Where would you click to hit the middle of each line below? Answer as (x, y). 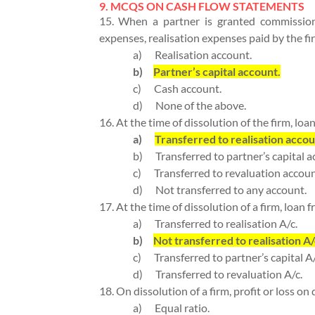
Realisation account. (203, 55)
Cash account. (187, 89)
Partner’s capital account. (217, 72)
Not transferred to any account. (231, 190)
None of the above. (200, 105)
